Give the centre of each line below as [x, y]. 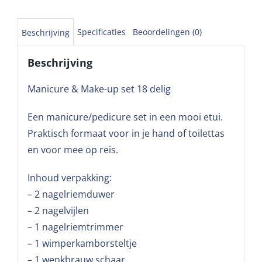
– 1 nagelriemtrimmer [75, 227]
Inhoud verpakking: [69, 178]
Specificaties [101, 32]
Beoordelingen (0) [167, 32]
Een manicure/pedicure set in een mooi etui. [125, 117]
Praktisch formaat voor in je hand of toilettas [126, 134]
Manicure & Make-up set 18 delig [99, 89]
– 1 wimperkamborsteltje [82, 244]
